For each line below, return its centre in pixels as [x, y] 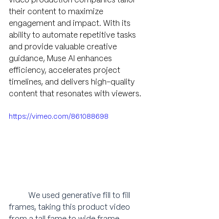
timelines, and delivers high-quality [73, 82]
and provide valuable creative [64, 47]
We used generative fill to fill [80, 196]
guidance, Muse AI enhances [61, 59]
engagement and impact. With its [71, 24]
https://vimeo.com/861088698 [59, 117]
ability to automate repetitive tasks [73, 35]
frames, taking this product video [70, 207]
